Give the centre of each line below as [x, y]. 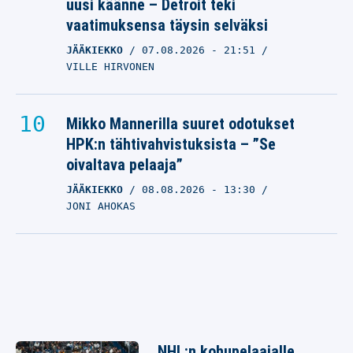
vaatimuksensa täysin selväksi [167, 25]
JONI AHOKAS [101, 206]
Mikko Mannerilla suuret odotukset [180, 124]
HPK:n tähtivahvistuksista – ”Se [171, 144]
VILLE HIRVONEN [110, 67]
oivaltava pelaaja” [124, 165]
